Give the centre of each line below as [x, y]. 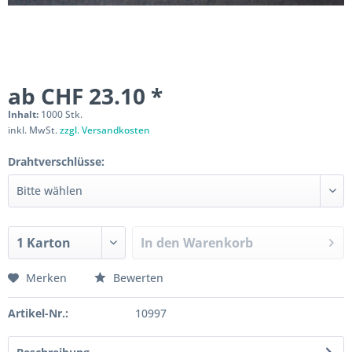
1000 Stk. [62, 114]
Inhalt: [24, 114]
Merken [46, 278]
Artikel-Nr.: [38, 313]
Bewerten [137, 278]
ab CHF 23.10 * [85, 96]
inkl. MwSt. [34, 130]
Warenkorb [218, 243]
